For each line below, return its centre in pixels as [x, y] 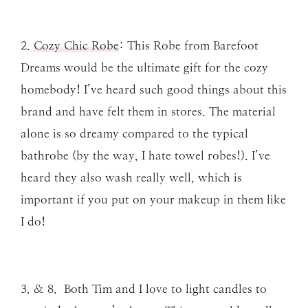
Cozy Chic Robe [76, 46]
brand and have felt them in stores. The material [148, 112]
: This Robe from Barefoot [189, 46]
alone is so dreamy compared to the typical [134, 134]
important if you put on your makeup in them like [153, 200]
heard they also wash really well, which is [131, 178]
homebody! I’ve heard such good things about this [154, 90]
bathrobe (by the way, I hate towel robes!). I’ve [145, 156]
